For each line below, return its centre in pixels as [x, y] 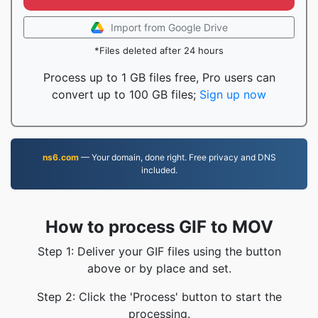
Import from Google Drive [169, 27]
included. [159, 170]
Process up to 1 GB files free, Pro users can [159, 77]
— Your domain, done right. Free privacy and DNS [177, 157]
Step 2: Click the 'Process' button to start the [159, 297]
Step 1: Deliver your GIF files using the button [159, 251]
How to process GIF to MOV [159, 227]
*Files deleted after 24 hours [159, 50]
